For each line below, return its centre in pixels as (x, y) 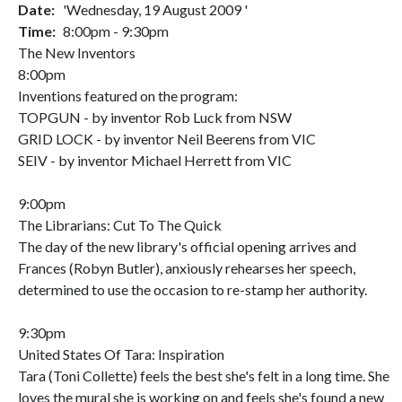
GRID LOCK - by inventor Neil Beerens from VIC (167, 139)
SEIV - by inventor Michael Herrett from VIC (155, 160)
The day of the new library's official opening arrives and (187, 246)
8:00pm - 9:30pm (116, 31)
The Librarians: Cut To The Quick (120, 225)
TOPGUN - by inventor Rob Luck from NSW (155, 117)
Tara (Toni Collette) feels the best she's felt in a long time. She (204, 376)
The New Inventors (77, 52)
